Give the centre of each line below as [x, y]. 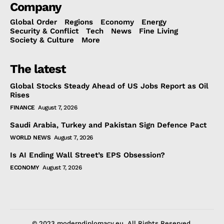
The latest [38, 69]
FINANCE [22, 107]
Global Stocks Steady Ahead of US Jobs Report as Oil [109, 86]
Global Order [33, 22]
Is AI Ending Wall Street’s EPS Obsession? [87, 155]
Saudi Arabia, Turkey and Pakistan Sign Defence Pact [108, 125]
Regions [79, 22]
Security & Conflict [44, 31]
